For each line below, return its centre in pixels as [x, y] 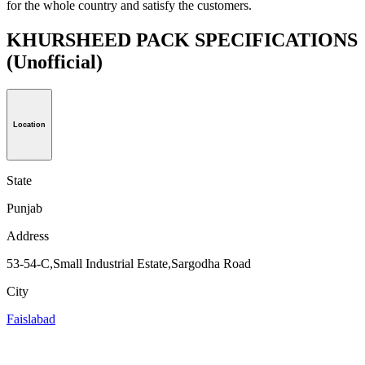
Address [28, 236]
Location [29, 125]
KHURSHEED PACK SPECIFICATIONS [182, 40]
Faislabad [31, 319]
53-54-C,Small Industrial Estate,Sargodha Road [129, 264]
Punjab [24, 209]
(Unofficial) [55, 62]
